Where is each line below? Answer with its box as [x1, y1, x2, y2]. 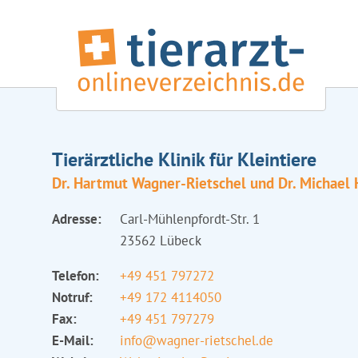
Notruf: [51, 288, 93, 306]
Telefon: [51, 267, 99, 284]
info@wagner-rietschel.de [119, 332, 273, 349]
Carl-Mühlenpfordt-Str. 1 [119, 210, 260, 228]
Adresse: [51, 210, 101, 228]
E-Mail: [51, 332, 93, 349]
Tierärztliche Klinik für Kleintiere [51, 147, 316, 172]
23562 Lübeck [119, 232, 201, 249]
